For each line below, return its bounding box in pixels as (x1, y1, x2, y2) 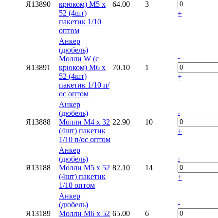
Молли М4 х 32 (59, 117, 110, 126)
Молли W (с (59, 54, 99, 63)
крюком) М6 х (59, 63, 106, 72)
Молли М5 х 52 (59, 163, 110, 172)
